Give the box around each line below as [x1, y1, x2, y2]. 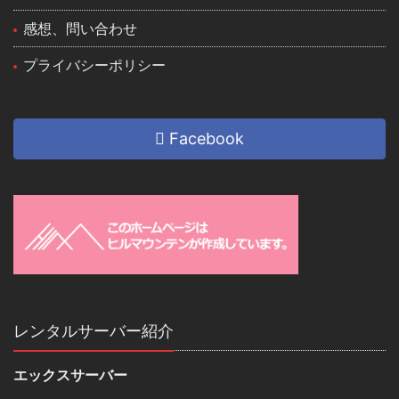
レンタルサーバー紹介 [13, 322, 174, 341]
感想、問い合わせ [23, 20, 138, 38]
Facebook [165, 129, 244, 149]
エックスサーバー [13, 366, 127, 385]
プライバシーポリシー [23, 56, 167, 75]
